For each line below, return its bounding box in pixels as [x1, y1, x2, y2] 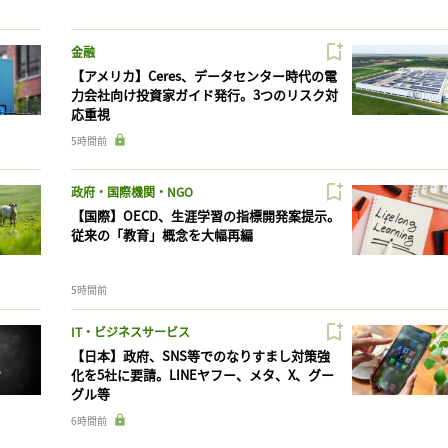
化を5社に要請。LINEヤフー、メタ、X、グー [70, 364, 334, 384]
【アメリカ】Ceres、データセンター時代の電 [70, 65, 337, 85]
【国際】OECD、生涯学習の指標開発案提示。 [70, 205, 340, 225]
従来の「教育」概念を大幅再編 [70, 224, 253, 244]
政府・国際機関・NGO [70, 182, 193, 200]
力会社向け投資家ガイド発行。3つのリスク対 [70, 84, 338, 104]
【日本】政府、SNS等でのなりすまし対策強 [70, 345, 330, 365]
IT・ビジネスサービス [70, 322, 190, 340]
